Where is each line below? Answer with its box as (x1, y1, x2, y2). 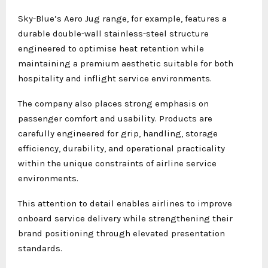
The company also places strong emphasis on (18, 98, 209, 109)
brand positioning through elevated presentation (18, 227, 225, 239)
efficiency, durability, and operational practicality (18, 142, 225, 154)
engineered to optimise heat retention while (18, 42, 204, 54)
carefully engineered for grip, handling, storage (18, 127, 218, 139)
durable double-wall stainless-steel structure (18, 28, 209, 39)
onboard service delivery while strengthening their (18, 212, 233, 224)
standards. (18, 242, 62, 254)
